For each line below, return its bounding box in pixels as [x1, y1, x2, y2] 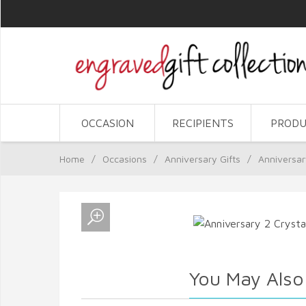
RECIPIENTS [172, 117, 234, 129]
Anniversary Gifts [165, 153, 240, 165]
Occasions [102, 153, 147, 165]
